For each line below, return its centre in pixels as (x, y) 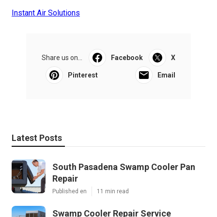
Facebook (127, 57)
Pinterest (83, 75)
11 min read (113, 191)
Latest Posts (37, 138)
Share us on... (62, 57)
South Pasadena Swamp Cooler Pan (124, 167)
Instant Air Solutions (46, 13)
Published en (70, 191)
